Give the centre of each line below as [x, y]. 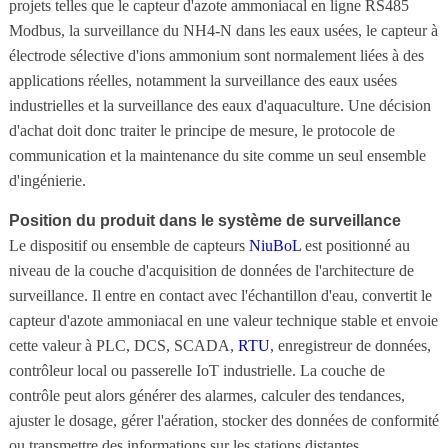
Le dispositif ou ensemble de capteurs [128, 245]
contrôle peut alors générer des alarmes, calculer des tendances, [206, 395]
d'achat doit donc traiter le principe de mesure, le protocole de [201, 130]
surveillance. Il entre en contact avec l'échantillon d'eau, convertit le [220, 295]
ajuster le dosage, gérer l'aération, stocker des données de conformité [223, 420]
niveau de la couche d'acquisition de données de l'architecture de [211, 270]
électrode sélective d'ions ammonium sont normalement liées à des [216, 55]
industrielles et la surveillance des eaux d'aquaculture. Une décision [219, 105]
